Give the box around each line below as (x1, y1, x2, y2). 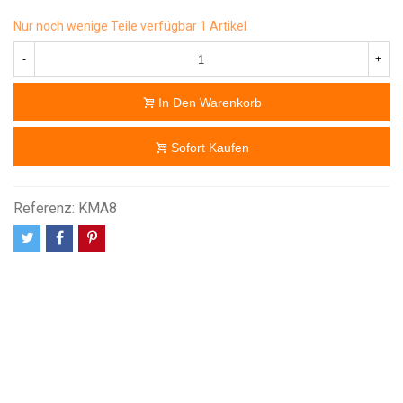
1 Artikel (200, 19, 246, 33)
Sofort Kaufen (171, 139, 250, 155)
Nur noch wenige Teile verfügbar (13, 19, 200, 33)
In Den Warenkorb (158, 95, 263, 111)
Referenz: (13, 199, 75, 217)
